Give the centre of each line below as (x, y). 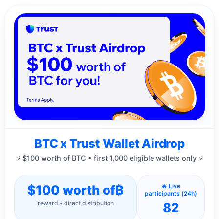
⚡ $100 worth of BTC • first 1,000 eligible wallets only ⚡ (109, 158)
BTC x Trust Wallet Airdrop (109, 144)
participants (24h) (171, 194)
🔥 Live (171, 186)
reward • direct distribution (76, 203)
